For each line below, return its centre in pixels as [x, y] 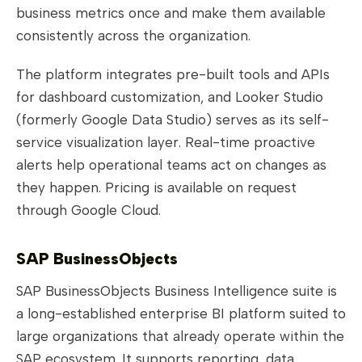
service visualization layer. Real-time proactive [166, 143]
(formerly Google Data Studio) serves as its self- [173, 120]
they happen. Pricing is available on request [156, 188]
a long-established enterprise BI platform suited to [181, 314]
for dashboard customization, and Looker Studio [170, 97]
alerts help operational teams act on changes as [171, 165]
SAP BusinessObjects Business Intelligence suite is [177, 291]
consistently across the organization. [133, 36]
